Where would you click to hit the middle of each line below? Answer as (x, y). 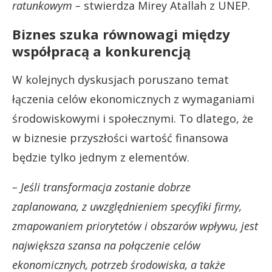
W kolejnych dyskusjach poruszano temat (121, 79)
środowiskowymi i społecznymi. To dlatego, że (133, 118)
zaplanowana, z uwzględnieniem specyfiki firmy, (127, 206)
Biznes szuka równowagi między (121, 34)
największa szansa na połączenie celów (106, 245)
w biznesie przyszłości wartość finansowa (120, 138)
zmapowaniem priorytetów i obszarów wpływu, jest (135, 226)
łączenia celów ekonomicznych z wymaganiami (133, 99)
